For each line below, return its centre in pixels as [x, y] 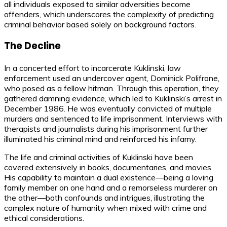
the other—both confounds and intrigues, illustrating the [104, 198]
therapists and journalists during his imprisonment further [106, 129]
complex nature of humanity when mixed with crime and [105, 208]
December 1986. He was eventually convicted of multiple [108, 109]
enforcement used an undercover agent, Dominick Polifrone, [112, 78]
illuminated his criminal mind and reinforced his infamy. [100, 139]
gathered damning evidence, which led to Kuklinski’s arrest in [113, 99]
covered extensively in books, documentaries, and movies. [108, 167]
